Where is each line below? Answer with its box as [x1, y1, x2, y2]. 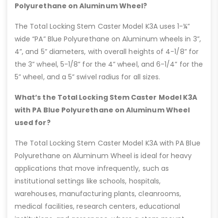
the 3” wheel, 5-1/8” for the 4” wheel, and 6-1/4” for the [15, 59, 203, 70]
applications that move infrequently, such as [15, 163, 169, 174]
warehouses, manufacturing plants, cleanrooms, [15, 189, 182, 199]
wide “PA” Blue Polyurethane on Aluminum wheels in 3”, [15, 34, 201, 44]
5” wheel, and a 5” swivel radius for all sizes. [15, 72, 161, 82]
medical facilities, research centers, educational [15, 201, 181, 212]
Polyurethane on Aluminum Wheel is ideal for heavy [15, 151, 192, 161]
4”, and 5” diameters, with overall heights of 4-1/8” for [15, 47, 199, 57]
